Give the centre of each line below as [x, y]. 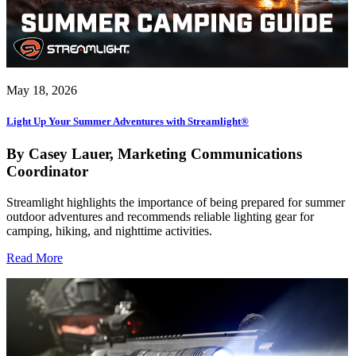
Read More [35, 258]
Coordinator [47, 172]
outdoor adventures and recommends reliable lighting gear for [160, 217]
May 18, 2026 [42, 91]
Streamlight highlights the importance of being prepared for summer [176, 203]
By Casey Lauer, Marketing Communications [154, 154]
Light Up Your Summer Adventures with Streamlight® [128, 122]
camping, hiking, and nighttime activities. [109, 231]
